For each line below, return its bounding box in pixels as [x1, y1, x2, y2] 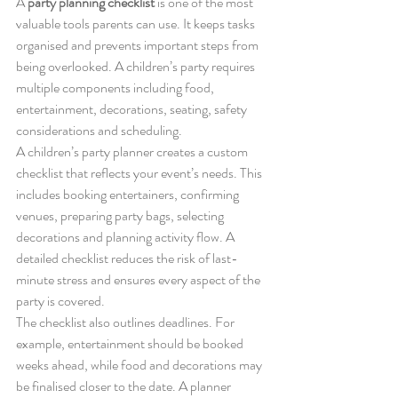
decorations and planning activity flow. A [16, 226, 237, 247]
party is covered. [16, 290, 105, 311]
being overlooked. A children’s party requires [16, 55, 258, 76]
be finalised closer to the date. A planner [16, 375, 234, 396]
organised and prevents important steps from [16, 34, 261, 55]
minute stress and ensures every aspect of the [16, 268, 263, 290]
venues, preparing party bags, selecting [16, 204, 227, 226]
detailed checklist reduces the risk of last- [16, 247, 238, 268]
